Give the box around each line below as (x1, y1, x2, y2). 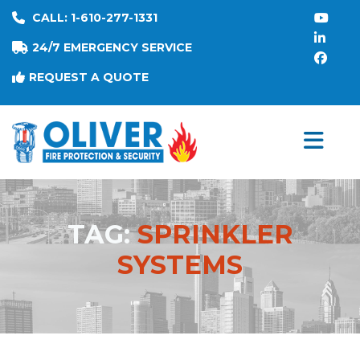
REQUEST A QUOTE (29, 70, 149, 84)
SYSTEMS (117, 249, 243, 281)
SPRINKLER (137, 219, 293, 251)
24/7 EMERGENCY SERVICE (32, 40, 192, 55)
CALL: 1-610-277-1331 (32, 10, 157, 25)
